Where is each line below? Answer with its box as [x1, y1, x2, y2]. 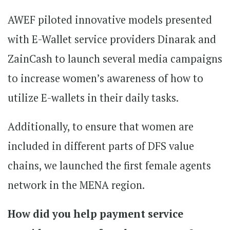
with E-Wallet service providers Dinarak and [8, 32, 216, 46]
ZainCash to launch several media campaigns [8, 51, 222, 66]
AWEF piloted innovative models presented [8, 12, 212, 27]
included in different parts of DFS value [8, 139, 194, 153]
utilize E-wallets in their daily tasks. [8, 90, 179, 105]
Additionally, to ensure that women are [8, 119, 194, 133]
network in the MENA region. [8, 178, 145, 192]
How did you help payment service [8, 206, 183, 221]
